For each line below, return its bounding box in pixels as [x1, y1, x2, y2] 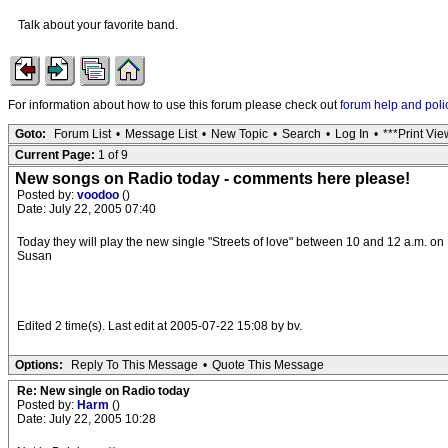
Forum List [54, 127, 111, 141]
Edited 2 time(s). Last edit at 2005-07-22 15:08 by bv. [17, 319, 302, 333]
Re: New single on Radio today [17, 384, 190, 398]
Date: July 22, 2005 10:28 [17, 412, 156, 426]
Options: [15, 358, 63, 372]
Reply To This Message [71, 358, 198, 372]
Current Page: [15, 148, 98, 162]
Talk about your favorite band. [18, 18, 181, 32]
